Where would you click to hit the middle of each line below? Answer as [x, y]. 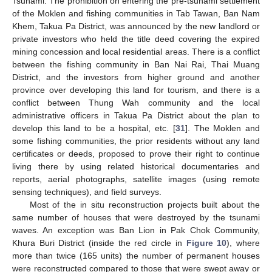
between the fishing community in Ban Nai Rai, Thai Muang [136, 65]
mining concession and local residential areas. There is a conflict [136, 52]
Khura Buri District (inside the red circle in [99, 243]
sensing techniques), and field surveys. [87, 192]
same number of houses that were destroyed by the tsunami [136, 218]
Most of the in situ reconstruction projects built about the [144, 205]
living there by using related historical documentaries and [136, 167]
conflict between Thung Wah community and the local [136, 103]
